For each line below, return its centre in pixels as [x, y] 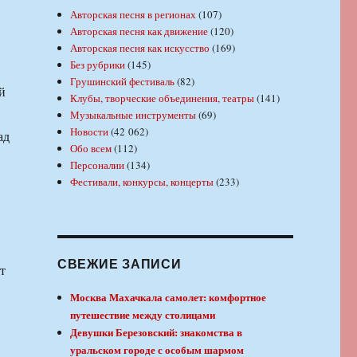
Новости [90, 132]
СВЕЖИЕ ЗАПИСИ [119, 264]
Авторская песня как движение [139, 31]
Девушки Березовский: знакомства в [157, 332]
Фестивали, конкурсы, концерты [142, 182]
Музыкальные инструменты [133, 115]
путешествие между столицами [143, 315]
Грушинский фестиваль [123, 82]
